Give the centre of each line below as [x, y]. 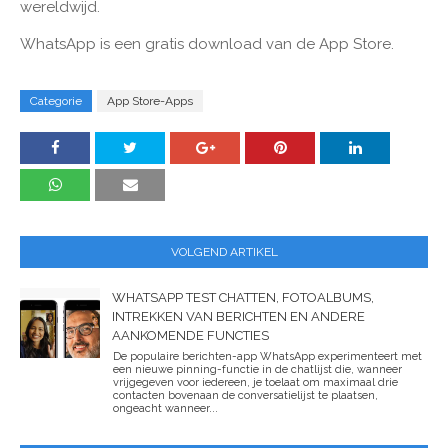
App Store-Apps [150, 100]
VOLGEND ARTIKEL [224, 251]
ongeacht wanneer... [165, 408]
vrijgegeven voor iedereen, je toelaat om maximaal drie [255, 382]
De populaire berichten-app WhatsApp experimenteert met [267, 356]
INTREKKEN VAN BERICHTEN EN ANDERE [238, 316]
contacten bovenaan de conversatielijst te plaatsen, [245, 395]
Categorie [56, 100]
